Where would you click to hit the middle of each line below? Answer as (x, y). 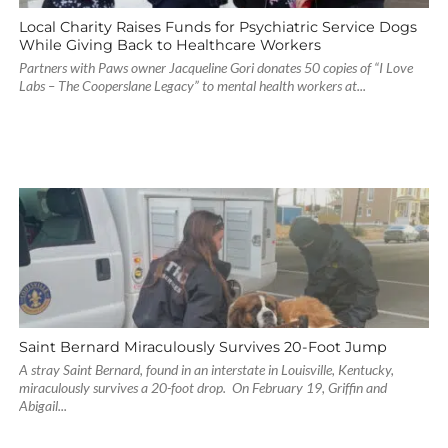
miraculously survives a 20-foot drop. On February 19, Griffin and (202, 387)
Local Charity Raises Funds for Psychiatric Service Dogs (217, 27)
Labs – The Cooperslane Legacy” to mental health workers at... (192, 85)
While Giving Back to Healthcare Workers (169, 45)
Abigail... (42, 405)
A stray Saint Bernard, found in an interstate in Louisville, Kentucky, (206, 369)
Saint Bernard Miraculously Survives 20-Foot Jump (202, 347)
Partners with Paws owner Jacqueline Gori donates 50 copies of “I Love (215, 67)
